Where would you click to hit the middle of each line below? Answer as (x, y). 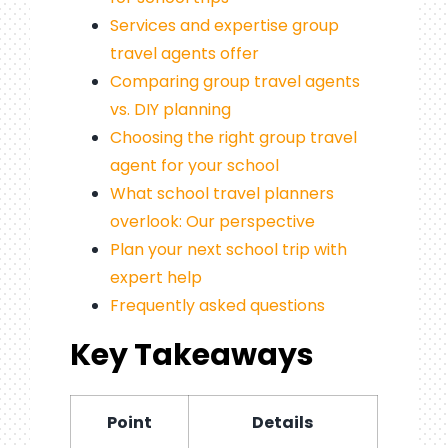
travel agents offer (184, 53)
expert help (155, 277)
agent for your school (194, 165)
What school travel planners (221, 193)
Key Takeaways (191, 354)
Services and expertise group (224, 25)
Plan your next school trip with (228, 249)
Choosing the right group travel (233, 137)
